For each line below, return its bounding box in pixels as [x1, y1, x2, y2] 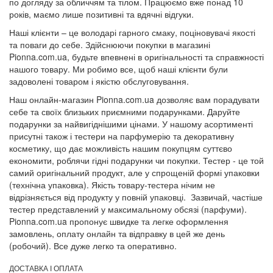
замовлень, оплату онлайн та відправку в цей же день [9, 227, 225, 239]
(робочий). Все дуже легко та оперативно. [9, 239, 177, 252]
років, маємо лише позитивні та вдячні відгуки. [9, 7, 194, 20]
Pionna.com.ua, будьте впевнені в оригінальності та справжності [9, 50, 264, 63]
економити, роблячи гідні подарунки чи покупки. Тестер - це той [9, 154, 264, 166]
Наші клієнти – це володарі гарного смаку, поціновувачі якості [9, 26, 255, 38]
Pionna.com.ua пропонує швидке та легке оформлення [9, 214, 229, 227]
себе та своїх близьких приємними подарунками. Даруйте [9, 105, 240, 118]
